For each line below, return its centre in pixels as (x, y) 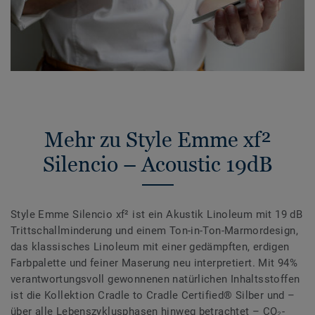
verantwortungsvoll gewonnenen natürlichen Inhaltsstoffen (155, 279)
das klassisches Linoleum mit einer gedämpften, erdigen (150, 246)
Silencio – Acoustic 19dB (157, 164)
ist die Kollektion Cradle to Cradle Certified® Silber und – (153, 295)
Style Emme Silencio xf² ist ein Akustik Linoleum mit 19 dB (157, 214)
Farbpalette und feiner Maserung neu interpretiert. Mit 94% (154, 263)
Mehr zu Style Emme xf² (157, 139)
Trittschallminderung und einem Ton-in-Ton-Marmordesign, (154, 230)
